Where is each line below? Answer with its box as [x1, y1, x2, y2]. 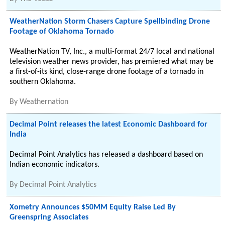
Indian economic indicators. [10, 161, 100, 169]
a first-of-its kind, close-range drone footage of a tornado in [10, 68, 204, 76]
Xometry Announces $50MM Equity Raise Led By [10, 203, 176, 211]
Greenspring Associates [10, 213, 89, 221]
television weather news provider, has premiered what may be [10, 58, 214, 66]
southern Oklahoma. [10, 78, 76, 86]
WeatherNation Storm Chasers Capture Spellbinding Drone [10, 18, 210, 26]
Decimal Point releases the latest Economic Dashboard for [10, 121, 208, 129]
